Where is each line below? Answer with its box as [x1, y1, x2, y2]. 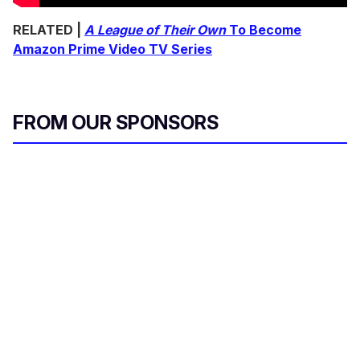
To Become [226, 21, 301, 38]
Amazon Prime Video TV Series [13, 40, 212, 57]
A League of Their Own [84, 21, 226, 38]
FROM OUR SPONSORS [13, 110, 219, 134]
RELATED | [13, 21, 84, 38]
